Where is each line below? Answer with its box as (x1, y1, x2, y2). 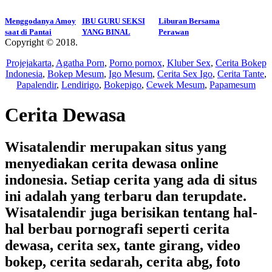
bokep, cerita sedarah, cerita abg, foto (5, 254, 240, 270)
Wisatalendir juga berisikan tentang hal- (5, 205, 257, 221)
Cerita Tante (217, 69, 264, 80)
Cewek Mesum (146, 80, 205, 90)
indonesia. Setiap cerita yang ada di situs (5, 172, 257, 188)
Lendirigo (61, 80, 99, 90)
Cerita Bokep (215, 58, 267, 69)
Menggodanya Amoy (5, 16, 76, 26)
